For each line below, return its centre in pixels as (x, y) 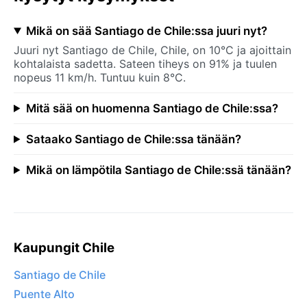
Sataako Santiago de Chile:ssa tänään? (133, 139)
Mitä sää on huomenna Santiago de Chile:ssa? (152, 108)
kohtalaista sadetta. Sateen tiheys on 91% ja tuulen (145, 63)
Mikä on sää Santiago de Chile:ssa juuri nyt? (146, 30)
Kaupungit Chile (64, 247)
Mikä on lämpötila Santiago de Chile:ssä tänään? (158, 170)
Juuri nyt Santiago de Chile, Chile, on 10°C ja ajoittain (152, 50)
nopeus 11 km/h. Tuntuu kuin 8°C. (100, 77)
